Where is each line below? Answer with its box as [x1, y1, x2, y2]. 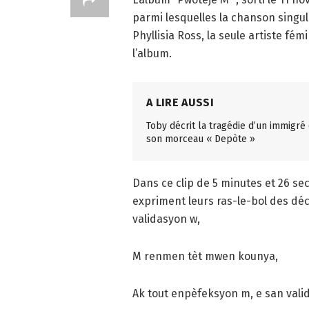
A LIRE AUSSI [146, 95, 214, 109]
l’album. [132, 46, 172, 60]
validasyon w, [132, 212, 200, 226]
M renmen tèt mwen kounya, [132, 250, 278, 263]
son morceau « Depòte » [146, 132, 255, 145]
